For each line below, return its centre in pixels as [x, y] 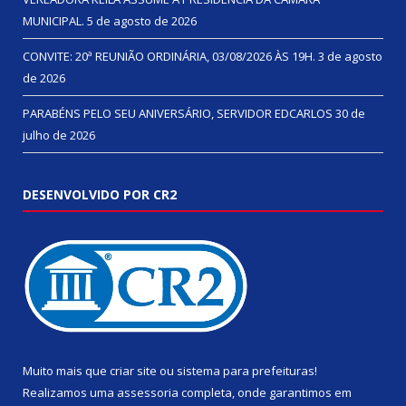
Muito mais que [66, 370]
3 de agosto [350, 56]
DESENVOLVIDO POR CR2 [100, 194]
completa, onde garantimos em [265, 392]
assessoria [148, 392]
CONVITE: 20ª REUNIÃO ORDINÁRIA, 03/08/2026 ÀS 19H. [169, 56]
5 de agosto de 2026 [142, 20]
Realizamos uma [70, 392]
